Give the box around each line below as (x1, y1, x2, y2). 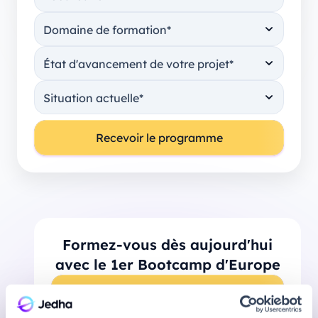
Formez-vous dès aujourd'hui (62, 235, 273, 253)
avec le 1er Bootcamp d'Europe (55, 255, 280, 273)
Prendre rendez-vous (102, 285, 216, 300)
